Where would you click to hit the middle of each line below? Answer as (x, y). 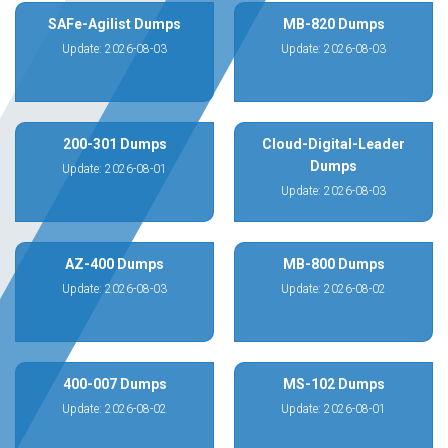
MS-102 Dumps (333, 384)
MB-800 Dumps (333, 264)
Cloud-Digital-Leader (333, 144)
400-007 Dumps (114, 384)
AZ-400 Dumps (114, 264)
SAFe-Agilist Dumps (114, 24)
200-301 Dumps (114, 144)
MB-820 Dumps (333, 24)
